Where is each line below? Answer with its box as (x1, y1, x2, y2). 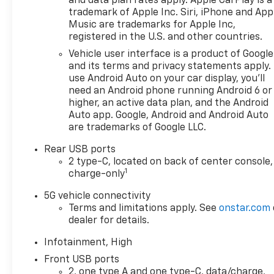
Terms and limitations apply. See (68, 203, 220, 213)
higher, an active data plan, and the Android (68, 98, 269, 108)
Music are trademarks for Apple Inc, (68, 20, 236, 30)
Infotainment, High (44, 237, 133, 248)
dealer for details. (68, 215, 150, 226)
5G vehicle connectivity (44, 191, 151, 201)
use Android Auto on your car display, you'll (68, 73, 265, 84)
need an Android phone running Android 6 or (68, 86, 273, 96)
